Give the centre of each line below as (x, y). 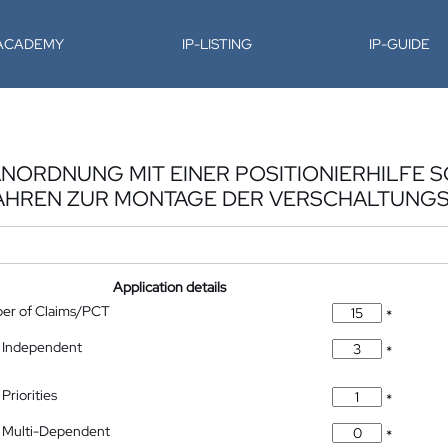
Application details (170, 287)
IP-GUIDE (400, 44)
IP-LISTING (216, 44)
